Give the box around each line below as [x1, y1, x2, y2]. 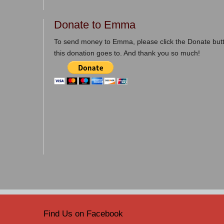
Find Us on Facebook [43, 208, 123, 218]
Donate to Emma [54, 18, 135, 31]
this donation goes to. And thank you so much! [54, 48, 200, 57]
